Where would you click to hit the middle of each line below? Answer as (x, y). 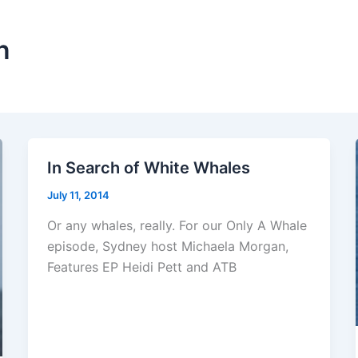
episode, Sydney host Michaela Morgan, (167, 246)
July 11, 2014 (78, 195)
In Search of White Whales (148, 168)
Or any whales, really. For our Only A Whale (177, 225)
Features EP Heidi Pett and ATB (141, 267)
